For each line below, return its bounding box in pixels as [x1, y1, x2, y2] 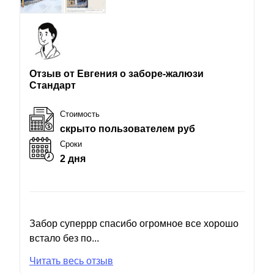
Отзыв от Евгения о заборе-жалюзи [29, 68, 204, 79]
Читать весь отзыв [29, 255, 113, 266]
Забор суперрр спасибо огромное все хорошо [29, 218, 239, 229]
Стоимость [60, 109, 100, 119]
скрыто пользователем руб [60, 123, 195, 134]
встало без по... [29, 232, 99, 243]
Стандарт [29, 80, 76, 91]
